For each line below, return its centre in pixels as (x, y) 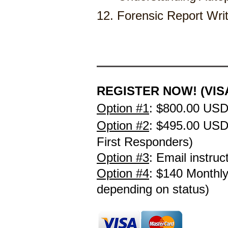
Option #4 (123, 173)
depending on (135, 189)
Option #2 (123, 125)
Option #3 (123, 158)
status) (193, 189)
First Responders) (145, 142)
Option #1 (123, 108)
